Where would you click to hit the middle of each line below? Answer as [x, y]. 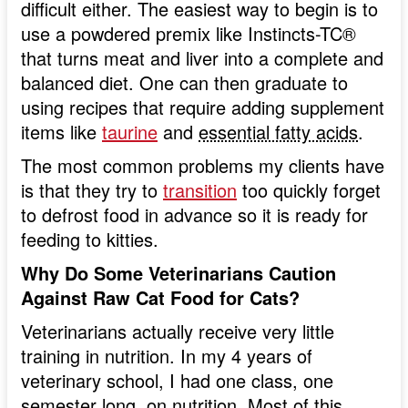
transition [200, 190]
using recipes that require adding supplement [203, 107]
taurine [130, 132]
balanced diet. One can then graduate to [184, 83]
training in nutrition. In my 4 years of [167, 356]
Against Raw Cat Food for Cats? [160, 298]
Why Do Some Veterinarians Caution [178, 273]
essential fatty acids [278, 132]
